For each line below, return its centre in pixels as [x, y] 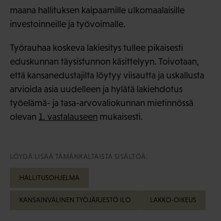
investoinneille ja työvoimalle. [68, 24]
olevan [24, 116]
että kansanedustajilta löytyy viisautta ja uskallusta [107, 75]
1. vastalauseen [68, 116]
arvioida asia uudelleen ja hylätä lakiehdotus [96, 89]
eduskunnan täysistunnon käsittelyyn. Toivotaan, [105, 61]
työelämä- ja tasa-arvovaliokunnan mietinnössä [102, 103]
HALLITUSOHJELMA [50, 177]
